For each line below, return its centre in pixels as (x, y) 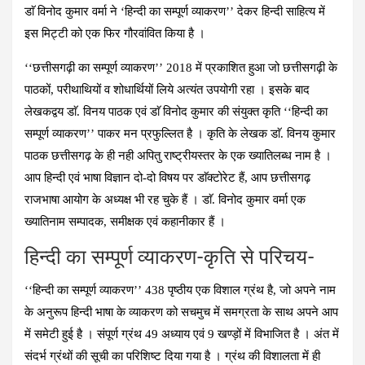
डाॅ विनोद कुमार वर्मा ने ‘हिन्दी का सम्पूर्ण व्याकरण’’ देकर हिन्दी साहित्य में (175, 11)
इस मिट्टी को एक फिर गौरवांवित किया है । (115, 33)
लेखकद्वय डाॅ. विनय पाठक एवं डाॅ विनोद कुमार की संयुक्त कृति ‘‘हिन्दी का (176, 111)
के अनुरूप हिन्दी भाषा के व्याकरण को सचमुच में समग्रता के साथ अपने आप (181, 312)
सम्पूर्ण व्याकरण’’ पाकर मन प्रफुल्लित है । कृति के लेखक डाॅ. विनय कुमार (180, 133)
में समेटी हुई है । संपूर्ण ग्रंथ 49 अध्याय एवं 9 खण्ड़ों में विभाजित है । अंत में (182, 334)
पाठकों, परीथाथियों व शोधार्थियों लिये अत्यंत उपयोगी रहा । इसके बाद (167, 89)
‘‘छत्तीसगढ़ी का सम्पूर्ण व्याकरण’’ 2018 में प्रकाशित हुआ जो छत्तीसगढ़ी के (181, 67)
